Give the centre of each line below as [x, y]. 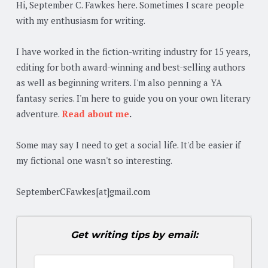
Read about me [95, 113]
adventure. [39, 113]
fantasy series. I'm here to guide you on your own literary [133, 98]
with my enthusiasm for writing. [81, 20]
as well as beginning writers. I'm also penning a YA [119, 82]
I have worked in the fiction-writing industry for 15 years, [133, 51]
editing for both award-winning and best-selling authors [131, 67]
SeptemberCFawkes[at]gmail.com [83, 191]
